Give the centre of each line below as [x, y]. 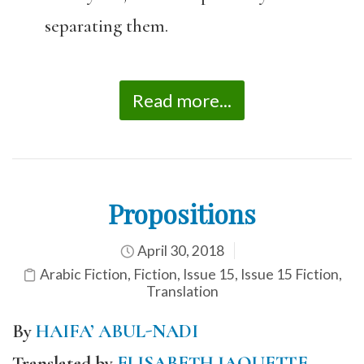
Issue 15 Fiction [289, 274]
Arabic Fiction [83, 274]
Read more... [182, 100]
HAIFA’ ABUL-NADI [117, 331]
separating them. [106, 26]
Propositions [182, 213]
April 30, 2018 [179, 251]
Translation [182, 291]
